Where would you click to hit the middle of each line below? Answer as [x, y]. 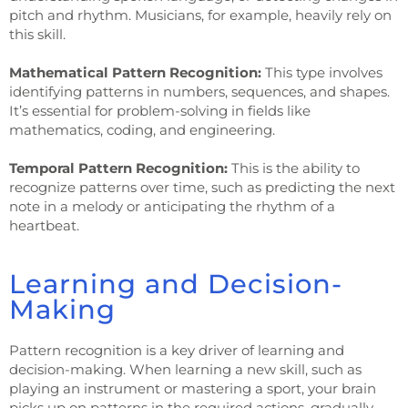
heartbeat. [44, 225]
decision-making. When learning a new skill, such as [185, 369]
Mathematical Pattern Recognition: [135, 72]
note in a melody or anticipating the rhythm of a [172, 206]
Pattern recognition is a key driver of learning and [177, 350]
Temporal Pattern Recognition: [118, 168]
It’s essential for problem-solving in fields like [160, 110]
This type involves [322, 72]
